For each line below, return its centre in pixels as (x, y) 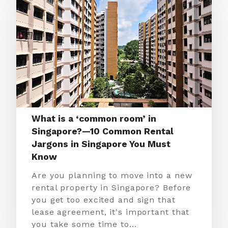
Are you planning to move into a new (112, 175)
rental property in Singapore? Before (111, 187)
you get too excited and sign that (104, 199)
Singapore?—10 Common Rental (103, 131)
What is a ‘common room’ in (94, 118)
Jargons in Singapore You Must (101, 144)
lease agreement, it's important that (111, 212)
